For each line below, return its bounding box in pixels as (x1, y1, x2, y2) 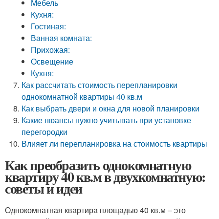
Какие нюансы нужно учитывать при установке (22, 114, 192, 126)
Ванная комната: (31, 32, 92, 44)
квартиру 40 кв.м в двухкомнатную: (5, 167, 205, 187)
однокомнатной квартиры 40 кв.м (22, 91, 143, 102)
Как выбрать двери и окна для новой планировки (22, 103, 200, 114)
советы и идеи (5, 178, 82, 198)
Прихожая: (31, 44, 70, 55)
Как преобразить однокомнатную (5, 155, 191, 175)
